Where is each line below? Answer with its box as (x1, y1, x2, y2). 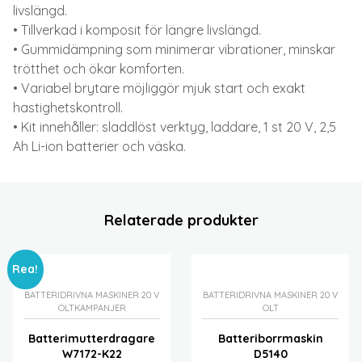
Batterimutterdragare (28, 331, 155, 347)
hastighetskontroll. (13, 99, 123, 116)
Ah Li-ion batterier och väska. (13, 138, 186, 155)
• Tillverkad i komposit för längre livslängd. (13, 22, 261, 39)
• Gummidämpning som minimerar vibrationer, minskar (13, 41, 335, 58)
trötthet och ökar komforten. (13, 61, 184, 78)
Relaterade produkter (103, 211, 259, 230)
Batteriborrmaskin (217, 331, 323, 347)
